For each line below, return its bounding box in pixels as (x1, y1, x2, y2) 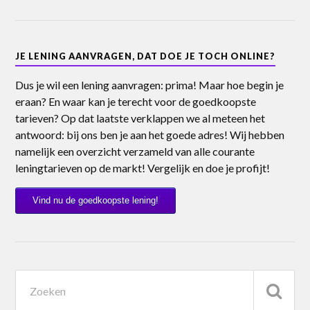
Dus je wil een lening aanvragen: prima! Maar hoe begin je (15, 78, 284, 92)
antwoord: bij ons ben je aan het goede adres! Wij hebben (15, 128, 285, 142)
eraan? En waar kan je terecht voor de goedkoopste (15, 95, 257, 109)
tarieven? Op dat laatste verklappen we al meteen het (15, 111, 266, 125)
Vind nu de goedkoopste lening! (33, 195, 159, 206)
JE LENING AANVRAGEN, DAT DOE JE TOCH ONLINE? (15, 51, 276, 62)
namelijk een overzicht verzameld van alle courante (15, 145, 255, 158)
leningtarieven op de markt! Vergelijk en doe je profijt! (15, 161, 271, 175)
